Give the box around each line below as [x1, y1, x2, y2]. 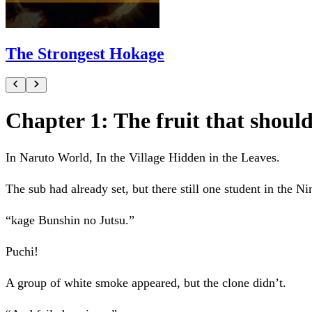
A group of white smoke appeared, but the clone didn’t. [6, 276, 286, 290]
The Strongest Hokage [6, 45, 164, 63]
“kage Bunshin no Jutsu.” [6, 213, 134, 228]
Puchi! [6, 244, 38, 259]
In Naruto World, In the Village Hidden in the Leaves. [6, 150, 280, 165]
